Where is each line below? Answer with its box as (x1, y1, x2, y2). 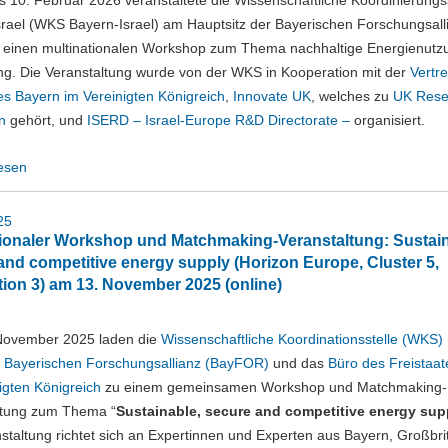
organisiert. (350, 112, 429, 128)
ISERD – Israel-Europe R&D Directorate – (87, 112, 350, 128)
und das (269, 355, 328, 371)
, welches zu (311, 88, 393, 104)
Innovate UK (233, 88, 311, 104)
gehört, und (6, 112, 87, 128)
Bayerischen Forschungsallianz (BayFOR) (4, 355, 269, 371)
